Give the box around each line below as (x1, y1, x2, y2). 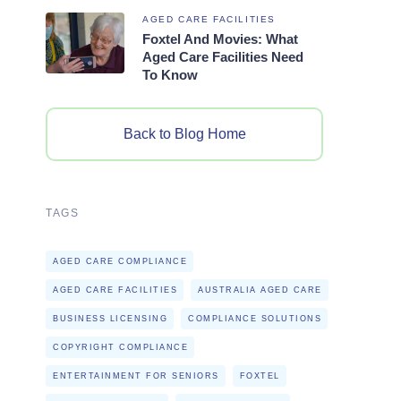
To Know (142, 66, 198, 82)
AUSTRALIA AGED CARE (198, 285, 322, 294)
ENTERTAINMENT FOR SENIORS (53, 371, 219, 380)
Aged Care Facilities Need (142, 48, 303, 64)
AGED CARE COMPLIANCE (53, 256, 187, 266)
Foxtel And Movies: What (142, 30, 298, 47)
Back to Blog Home (123, 125, 246, 141)
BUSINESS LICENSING (53, 313, 167, 323)
